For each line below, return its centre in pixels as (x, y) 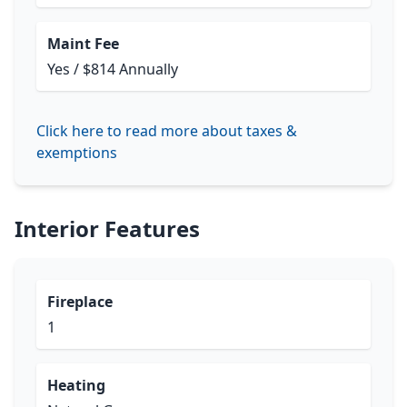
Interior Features (107, 228)
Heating (76, 385)
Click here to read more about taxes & (167, 131)
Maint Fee (83, 44)
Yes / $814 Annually (113, 69)
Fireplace (80, 302)
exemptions (77, 153)
